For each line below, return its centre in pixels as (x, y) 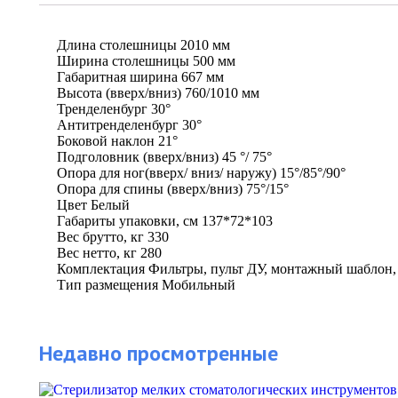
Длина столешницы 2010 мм (143, 44)
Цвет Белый (93, 204)
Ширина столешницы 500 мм (146, 60)
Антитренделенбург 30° (129, 124)
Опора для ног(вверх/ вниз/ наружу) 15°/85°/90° (201, 172)
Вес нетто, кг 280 (109, 252)
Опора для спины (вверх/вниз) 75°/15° (172, 188)
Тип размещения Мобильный (146, 284)
